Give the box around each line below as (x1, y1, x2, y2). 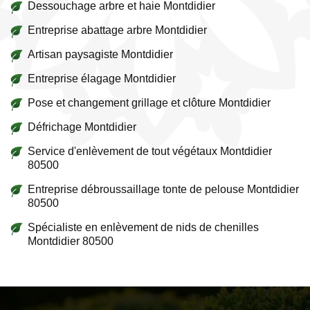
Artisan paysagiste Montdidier (28, 48, 173, 60)
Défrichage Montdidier (28, 121, 136, 133)
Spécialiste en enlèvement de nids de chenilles (28, 221, 259, 233)
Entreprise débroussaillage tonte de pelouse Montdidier (28, 183, 299, 195)
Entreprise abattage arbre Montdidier (28, 24, 207, 36)
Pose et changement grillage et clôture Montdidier (28, 97, 271, 109)
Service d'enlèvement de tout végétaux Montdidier (28, 145, 272, 157)
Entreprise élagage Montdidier (28, 73, 176, 84)
